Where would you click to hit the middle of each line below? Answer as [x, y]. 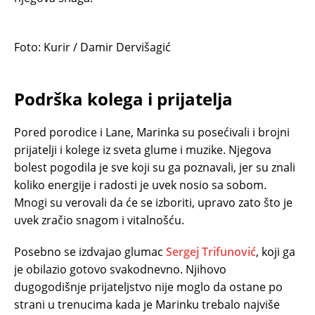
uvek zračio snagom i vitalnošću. [99, 220]
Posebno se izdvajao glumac [90, 251]
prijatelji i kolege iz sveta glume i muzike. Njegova [143, 149]
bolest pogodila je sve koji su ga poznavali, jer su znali [155, 167]
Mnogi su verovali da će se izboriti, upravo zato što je [153, 202]
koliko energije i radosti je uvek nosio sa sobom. [140, 185]
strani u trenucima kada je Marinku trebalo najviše [147, 304]
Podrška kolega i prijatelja [123, 98]
